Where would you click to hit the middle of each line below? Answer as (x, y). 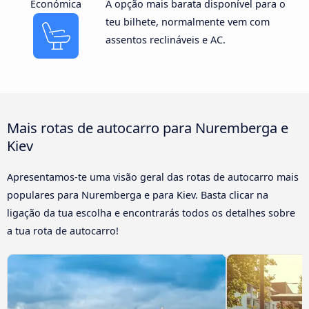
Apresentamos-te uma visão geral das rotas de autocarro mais (153, 177)
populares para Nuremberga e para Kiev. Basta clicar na (138, 195)
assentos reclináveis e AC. (165, 39)
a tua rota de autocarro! (63, 230)
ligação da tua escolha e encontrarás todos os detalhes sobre (151, 212)
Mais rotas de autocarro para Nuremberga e (148, 127)
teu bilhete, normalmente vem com (187, 21)
